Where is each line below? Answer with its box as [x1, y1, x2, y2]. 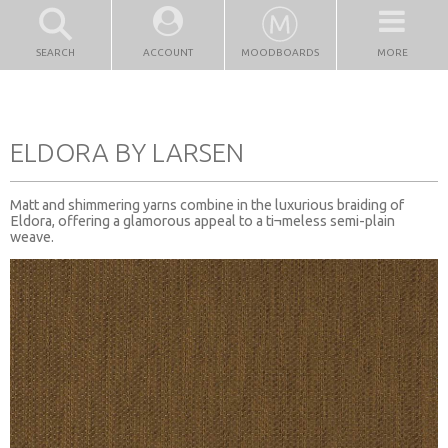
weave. [10, 228, 54, 245]
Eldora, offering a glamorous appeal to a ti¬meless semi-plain [10, 212, 395, 229]
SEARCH [36, 47, 76, 58]
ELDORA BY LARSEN [10, 137, 244, 167]
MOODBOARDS [241, 47, 320, 58]
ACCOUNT [142, 47, 193, 58]
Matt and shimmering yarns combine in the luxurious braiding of [10, 196, 404, 213]
